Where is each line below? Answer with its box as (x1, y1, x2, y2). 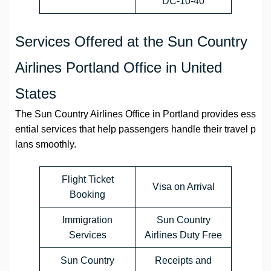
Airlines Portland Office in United (15, 59, 222, 76)
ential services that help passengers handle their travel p (15, 124, 256, 135)
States (15, 85, 56, 102)
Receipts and (155, 255, 212, 266)
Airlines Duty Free (145, 230, 222, 241)
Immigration (62, 215, 113, 226)
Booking (70, 189, 105, 200)
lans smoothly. (15, 139, 76, 150)
